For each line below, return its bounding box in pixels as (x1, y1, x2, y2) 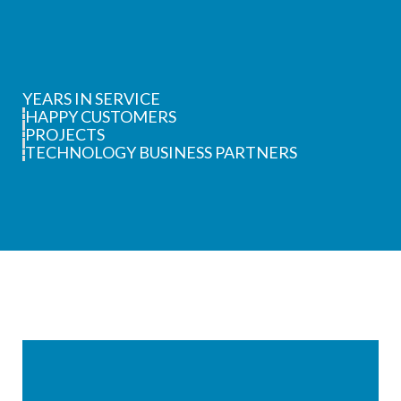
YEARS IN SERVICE (22, 89, 160, 108)
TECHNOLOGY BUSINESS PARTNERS (25, 142, 297, 162)
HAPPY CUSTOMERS (25, 107, 176, 126)
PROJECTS (25, 124, 105, 144)
